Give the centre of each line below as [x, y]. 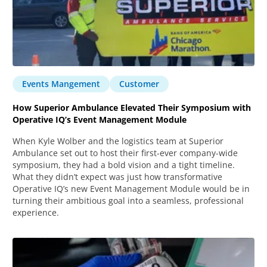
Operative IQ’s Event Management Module [100, 119]
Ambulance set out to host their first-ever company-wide [125, 153]
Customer [139, 83]
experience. [36, 212]
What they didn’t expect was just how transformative [118, 176]
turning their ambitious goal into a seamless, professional [128, 200]
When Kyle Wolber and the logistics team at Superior [118, 141]
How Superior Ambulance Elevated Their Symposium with [132, 107]
